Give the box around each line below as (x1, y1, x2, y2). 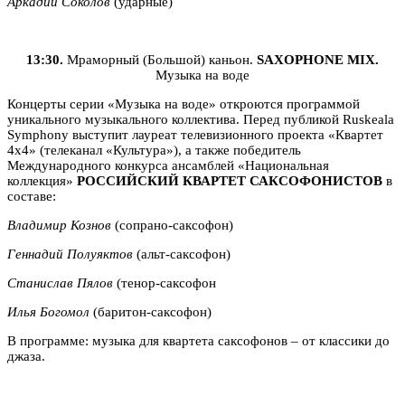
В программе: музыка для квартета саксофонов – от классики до (7, 333, 390, 348)
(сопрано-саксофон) (111, 217, 233, 232)
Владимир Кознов (7, 217, 111, 232)
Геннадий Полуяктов (7, 246, 133, 261)
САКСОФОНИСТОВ (250, 173, 382, 188)
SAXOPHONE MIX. (257, 52, 379, 67)
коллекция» (7, 173, 77, 188)
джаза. (7, 348, 45, 363)
